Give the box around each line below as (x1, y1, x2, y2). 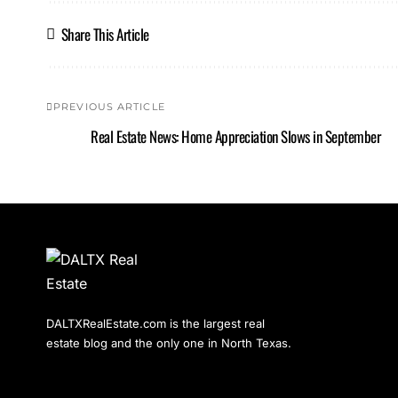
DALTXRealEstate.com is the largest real (46, 315, 265, 330)
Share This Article (60, 22, 149, 45)
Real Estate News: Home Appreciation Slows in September (91, 125, 381, 148)
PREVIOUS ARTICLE (53, 99, 165, 113)
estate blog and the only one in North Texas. (46, 335, 291, 350)
